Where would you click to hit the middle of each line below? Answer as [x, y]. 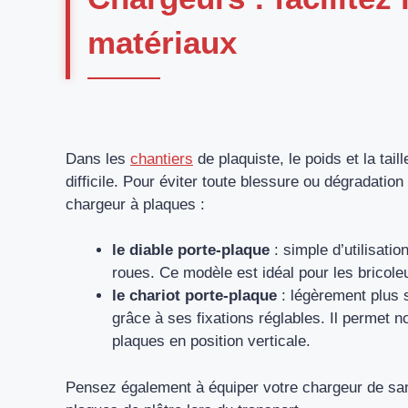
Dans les [98, 158]
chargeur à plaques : [135, 204]
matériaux [162, 43]
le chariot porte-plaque [194, 296]
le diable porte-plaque [191, 250]
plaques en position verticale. [211, 342]
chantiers [162, 158]
